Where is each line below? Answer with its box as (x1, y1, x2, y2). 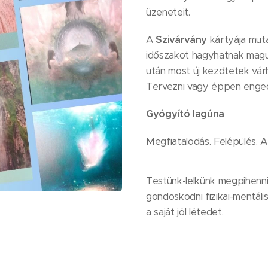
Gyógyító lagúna (146, 108, 225, 120)
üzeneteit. (146, 6, 190, 19)
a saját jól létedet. (146, 206, 224, 218)
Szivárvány (156, 33, 208, 46)
